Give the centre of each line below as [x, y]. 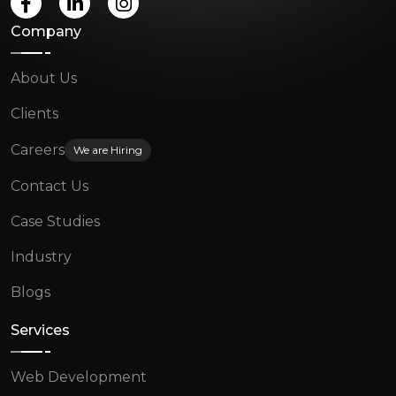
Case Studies [55, 222]
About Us [44, 79]
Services [40, 331]
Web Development [79, 377]
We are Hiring [108, 150]
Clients [34, 114]
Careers [38, 150]
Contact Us [49, 187]
